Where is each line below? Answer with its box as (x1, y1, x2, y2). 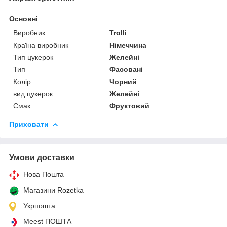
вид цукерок (13, 89, 53, 98)
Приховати (9, 120, 49, 128)
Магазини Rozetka (23, 185, 84, 194)
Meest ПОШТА (23, 217, 71, 225)
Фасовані (109, 65, 143, 73)
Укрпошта (23, 201, 55, 210)
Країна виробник (13, 41, 68, 49)
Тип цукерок (13, 53, 53, 61)
